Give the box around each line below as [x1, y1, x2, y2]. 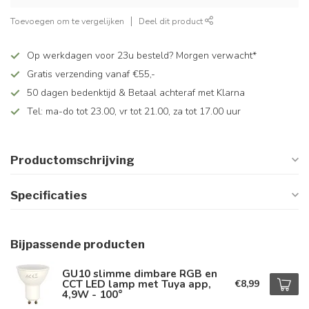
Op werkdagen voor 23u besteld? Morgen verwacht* [27, 49, 257, 62]
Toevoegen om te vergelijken [10, 15, 124, 27]
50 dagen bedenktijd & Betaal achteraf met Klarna [27, 86, 245, 99]
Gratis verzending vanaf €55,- [27, 68, 155, 81]
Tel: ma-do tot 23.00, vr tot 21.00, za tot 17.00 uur [27, 105, 241, 118]
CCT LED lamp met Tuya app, [62, 277, 211, 291]
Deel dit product [139, 15, 205, 27]
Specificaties [10, 188, 87, 202]
